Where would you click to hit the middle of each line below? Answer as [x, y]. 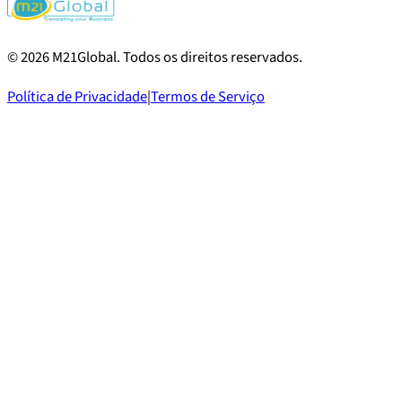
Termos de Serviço [208, 97]
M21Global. [86, 57]
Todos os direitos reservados [211, 57]
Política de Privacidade [77, 97]
